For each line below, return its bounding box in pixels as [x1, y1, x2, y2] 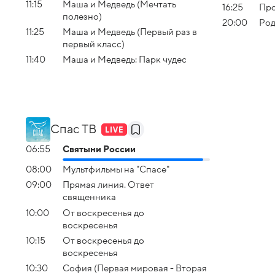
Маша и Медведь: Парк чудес [63, 55, 187, 65]
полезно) [63, 11, 102, 21]
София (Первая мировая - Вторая [63, 263, 207, 274]
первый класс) [63, 39, 125, 50]
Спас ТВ [50, 122, 96, 136]
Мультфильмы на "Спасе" [63, 165, 169, 175]
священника [63, 192, 116, 203]
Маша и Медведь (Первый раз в [63, 27, 197, 37]
